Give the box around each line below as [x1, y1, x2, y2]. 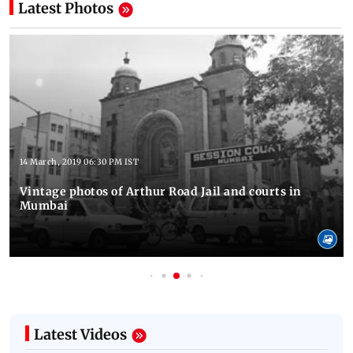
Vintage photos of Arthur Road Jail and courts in [19, 184, 302, 199]
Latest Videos [34, 325, 127, 344]
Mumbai [19, 198, 69, 213]
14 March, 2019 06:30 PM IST [19, 156, 139, 167]
